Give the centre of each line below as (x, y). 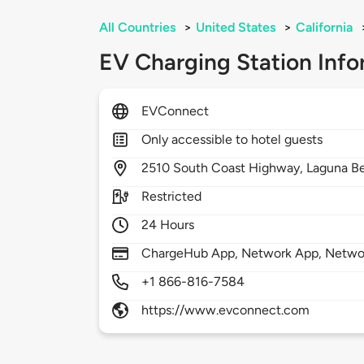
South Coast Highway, (240, 168)
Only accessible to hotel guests (232, 140)
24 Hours (168, 225)
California (324, 28)
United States (236, 28)
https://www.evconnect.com (226, 310)
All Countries (137, 28)
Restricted (172, 197)
